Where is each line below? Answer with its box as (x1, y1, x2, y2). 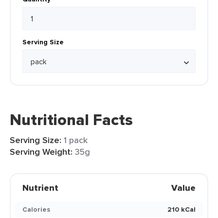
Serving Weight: (10, 145, 73, 158)
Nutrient (22, 182, 58, 194)
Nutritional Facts (10, 108, 133, 131)
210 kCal (167, 204, 196, 214)
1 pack (64, 134, 88, 146)
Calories (22, 204, 50, 214)
